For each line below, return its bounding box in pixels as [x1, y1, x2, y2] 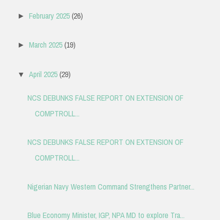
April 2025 [29, 68, 58, 80]
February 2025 [29, 10, 70, 21]
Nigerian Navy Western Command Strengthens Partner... [27, 181, 194, 192]
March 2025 [29, 39, 63, 51]
